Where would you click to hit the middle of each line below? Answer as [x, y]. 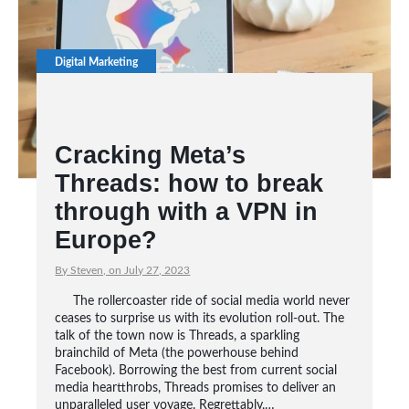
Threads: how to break [189, 184]
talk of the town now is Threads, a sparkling [178, 336]
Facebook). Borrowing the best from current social [196, 371]
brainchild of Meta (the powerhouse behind [177, 353]
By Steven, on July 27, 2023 [123, 270]
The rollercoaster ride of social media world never [212, 301]
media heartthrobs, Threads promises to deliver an [196, 388]
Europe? [106, 240]
